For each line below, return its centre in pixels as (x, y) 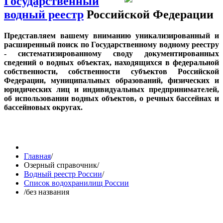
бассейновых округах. (44, 107)
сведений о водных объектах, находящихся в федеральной (111, 62)
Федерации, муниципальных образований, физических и (111, 80)
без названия (48, 192)
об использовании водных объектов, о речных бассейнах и (111, 98)
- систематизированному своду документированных (111, 53)
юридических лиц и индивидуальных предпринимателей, (111, 89)
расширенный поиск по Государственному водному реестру (111, 44)
